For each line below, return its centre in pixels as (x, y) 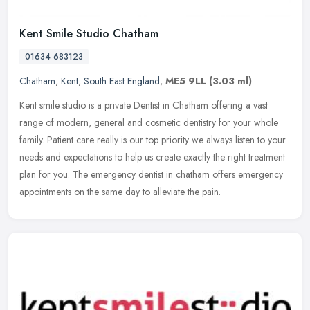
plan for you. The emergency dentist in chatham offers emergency (151, 174)
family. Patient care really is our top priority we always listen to (142, 139)
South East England (122, 81)
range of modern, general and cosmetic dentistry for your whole (149, 122)
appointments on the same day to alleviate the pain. (120, 191)
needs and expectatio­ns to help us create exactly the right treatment (152, 157)
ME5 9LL (186, 81)
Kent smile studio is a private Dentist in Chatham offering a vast (144, 105)
